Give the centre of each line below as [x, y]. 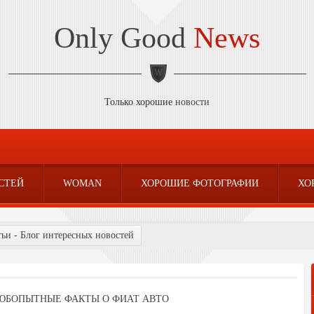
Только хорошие [140, 102]
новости [192, 102]
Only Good [124, 38]
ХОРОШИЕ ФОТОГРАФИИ [200, 183]
